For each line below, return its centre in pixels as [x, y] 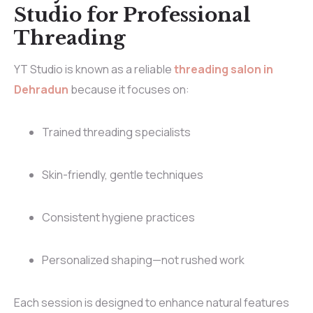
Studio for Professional [132, 15]
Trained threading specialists [116, 132]
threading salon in [224, 70]
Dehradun [41, 90]
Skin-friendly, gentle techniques [123, 175]
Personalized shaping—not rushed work [143, 260]
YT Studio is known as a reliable [94, 70]
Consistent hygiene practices [118, 218]
